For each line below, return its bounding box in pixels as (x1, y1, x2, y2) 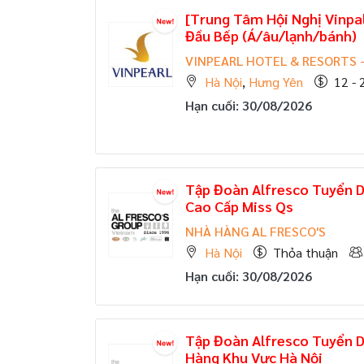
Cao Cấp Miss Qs (185, 197, 293, 215)
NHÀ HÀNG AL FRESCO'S (185, 223, 326, 240)
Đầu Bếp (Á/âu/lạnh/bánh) (185, 26, 357, 45)
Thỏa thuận (273, 244, 338, 261)
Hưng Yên (249, 73, 303, 90)
